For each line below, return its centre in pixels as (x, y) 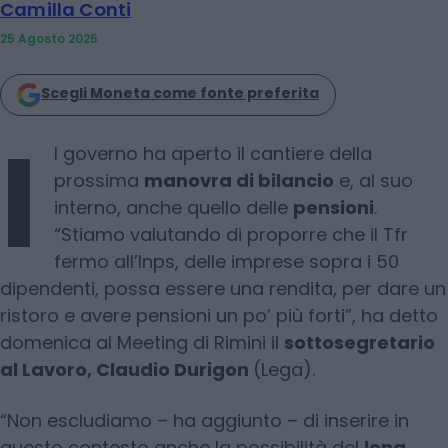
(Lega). (284, 369)
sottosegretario (359, 342)
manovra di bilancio (239, 180)
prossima (99, 180)
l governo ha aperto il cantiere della (213, 153)
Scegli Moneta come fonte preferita (180, 92)
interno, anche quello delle (173, 207)
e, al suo (373, 180)
